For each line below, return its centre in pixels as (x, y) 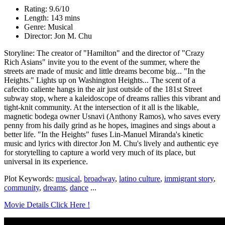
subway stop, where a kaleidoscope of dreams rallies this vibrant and (112, 98)
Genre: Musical (48, 27)
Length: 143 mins (52, 18)
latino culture (140, 178)
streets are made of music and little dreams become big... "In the (105, 71)
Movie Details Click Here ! (47, 204)
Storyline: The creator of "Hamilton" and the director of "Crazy (104, 53)
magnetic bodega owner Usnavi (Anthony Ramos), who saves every (112, 116)
